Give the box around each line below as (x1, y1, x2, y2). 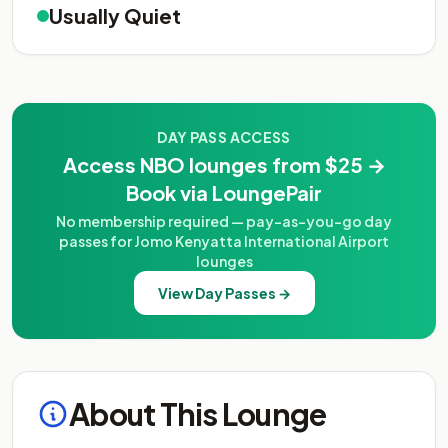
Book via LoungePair (126, 180, 322, 205)
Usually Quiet (49, 3, 181, 28)
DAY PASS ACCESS (157, 128, 291, 146)
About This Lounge (69, 395, 327, 433)
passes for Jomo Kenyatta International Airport (59, 232, 389, 250)
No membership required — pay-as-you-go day (56, 212, 392, 230)
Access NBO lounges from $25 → (62, 152, 386, 177)
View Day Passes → (157, 284, 291, 302)
